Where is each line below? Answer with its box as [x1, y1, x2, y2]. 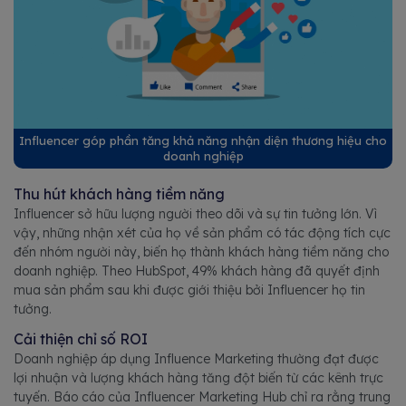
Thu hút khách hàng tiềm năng [14, 185, 225, 204]
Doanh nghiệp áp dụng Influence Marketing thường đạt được [14, 351, 379, 368]
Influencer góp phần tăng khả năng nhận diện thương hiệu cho [19, 133, 387, 149]
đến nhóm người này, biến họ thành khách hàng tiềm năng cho [14, 244, 389, 261]
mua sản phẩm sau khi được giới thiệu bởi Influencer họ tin [14, 282, 365, 299]
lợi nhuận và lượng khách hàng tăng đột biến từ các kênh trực [14, 370, 383, 387]
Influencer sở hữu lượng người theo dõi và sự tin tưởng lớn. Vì [14, 206, 377, 223]
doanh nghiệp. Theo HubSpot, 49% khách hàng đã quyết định [14, 263, 380, 280]
